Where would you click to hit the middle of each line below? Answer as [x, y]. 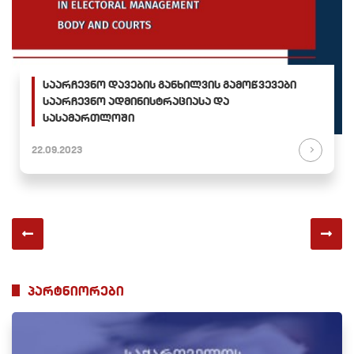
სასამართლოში [88, 117]
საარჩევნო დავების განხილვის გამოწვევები [169, 84]
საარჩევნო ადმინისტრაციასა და [136, 101]
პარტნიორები [76, 290]
